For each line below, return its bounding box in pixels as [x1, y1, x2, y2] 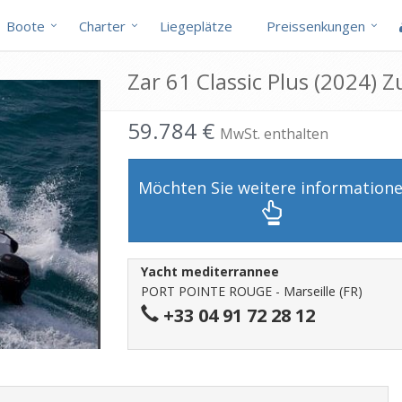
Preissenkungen [267, 17, 365, 35]
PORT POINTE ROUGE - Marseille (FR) [140, 283, 363, 300]
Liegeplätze [160, 17, 232, 35]
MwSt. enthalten [219, 124, 328, 144]
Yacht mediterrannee [140, 263, 279, 280]
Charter [79, 17, 126, 35]
